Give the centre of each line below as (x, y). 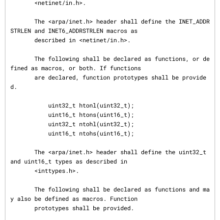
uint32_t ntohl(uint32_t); (29, 124)
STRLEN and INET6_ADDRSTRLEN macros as (74, 30)
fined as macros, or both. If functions (76, 68)
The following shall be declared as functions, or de (22, 58)
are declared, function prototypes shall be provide (22, 77)
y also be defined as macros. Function (74, 198)
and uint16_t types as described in (69, 161)
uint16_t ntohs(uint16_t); (29, 133)
